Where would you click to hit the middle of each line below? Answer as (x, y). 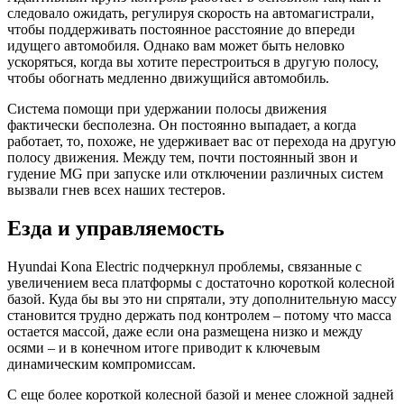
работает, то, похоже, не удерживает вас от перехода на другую (202, 141)
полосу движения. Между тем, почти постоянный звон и (183, 157)
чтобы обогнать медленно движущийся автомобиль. (168, 78)
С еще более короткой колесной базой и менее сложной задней (201, 394)
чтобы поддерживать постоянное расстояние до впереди (181, 29)
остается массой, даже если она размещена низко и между (185, 331)
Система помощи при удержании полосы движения (167, 108)
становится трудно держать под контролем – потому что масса (199, 315)
